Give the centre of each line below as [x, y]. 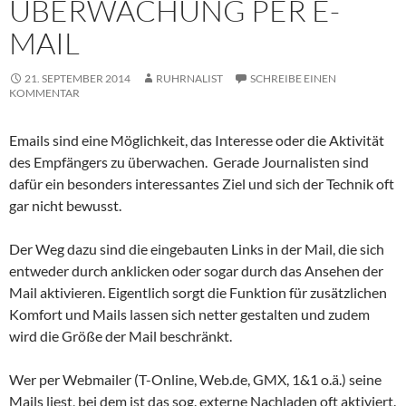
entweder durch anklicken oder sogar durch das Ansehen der [196, 270]
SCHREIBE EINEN [293, 78]
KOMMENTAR [44, 92]
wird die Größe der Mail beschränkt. [121, 335]
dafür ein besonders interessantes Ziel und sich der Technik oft [202, 183]
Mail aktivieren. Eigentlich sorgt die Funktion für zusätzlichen [198, 292]
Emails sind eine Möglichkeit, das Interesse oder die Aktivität [197, 140]
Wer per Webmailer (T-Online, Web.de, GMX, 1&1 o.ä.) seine [195, 379]
